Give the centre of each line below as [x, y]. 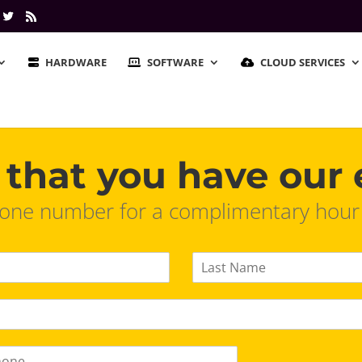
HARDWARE [76, 62]
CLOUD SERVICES [303, 62]
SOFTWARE [175, 62]
